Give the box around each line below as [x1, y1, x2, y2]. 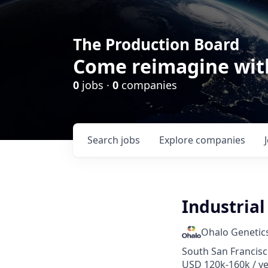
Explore [159, 133, 196, 147]
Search [87, 133, 121, 147]
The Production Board [73, 33, 239, 55]
